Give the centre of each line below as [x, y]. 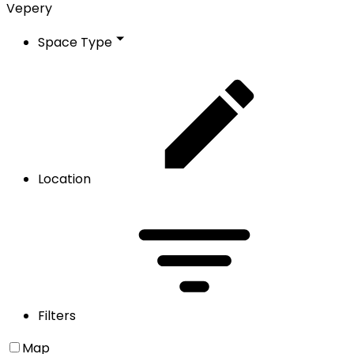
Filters [57, 315]
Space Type [75, 42]
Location [64, 179]
